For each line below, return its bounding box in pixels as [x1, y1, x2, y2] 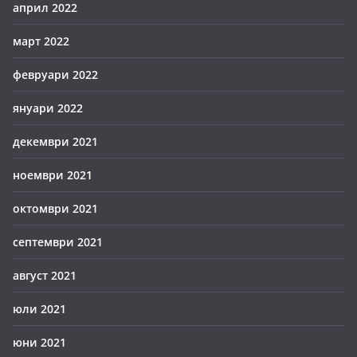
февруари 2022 [13, 67, 98, 82]
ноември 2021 [13, 167, 92, 182]
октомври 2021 [13, 201, 98, 216]
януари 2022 [13, 100, 83, 116]
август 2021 [13, 268, 76, 283]
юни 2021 [13, 335, 66, 350]
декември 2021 [13, 134, 98, 149]
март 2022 [13, 33, 69, 49]
